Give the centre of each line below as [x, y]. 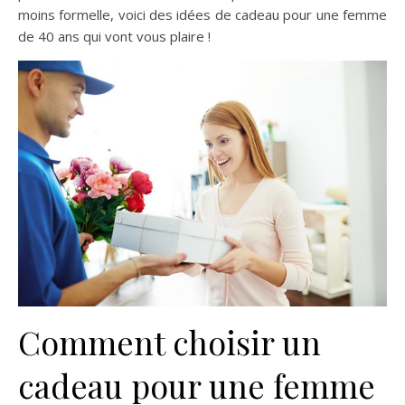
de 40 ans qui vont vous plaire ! [114, 37]
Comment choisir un [170, 342]
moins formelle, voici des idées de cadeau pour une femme [202, 15]
